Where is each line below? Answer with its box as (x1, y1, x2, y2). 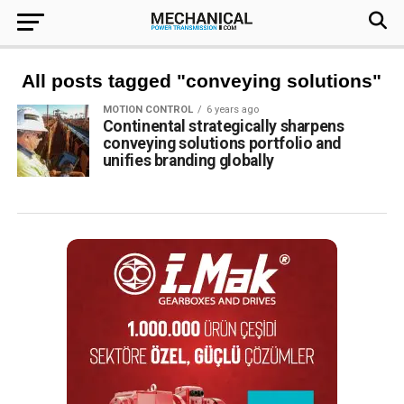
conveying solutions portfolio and (102, 134, 342, 152)
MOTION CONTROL (102, 104, 193, 115)
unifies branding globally (102, 151, 274, 170)
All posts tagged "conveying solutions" (22, 70, 382, 91)
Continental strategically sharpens (102, 117, 344, 135)
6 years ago (206, 104, 259, 115)
